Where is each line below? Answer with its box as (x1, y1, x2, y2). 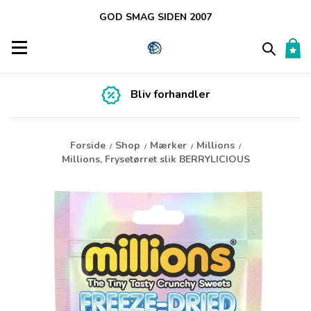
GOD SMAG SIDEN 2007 (99, 10, 212, 24)
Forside (70, 139, 106, 153)
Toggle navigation (19, 40, 105, 53)
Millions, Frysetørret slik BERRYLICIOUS (61, 153, 250, 167)
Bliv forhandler (131, 87, 210, 103)
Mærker (150, 139, 187, 153)
